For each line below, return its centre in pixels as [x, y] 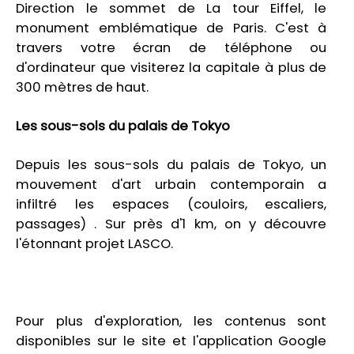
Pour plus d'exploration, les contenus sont [171, 322]
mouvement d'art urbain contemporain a [171, 185]
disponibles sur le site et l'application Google [171, 341]
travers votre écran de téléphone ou [171, 48]
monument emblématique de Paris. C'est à [171, 28]
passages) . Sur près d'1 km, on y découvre [171, 224]
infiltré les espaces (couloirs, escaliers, [171, 205]
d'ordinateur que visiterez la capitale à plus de [171, 68]
